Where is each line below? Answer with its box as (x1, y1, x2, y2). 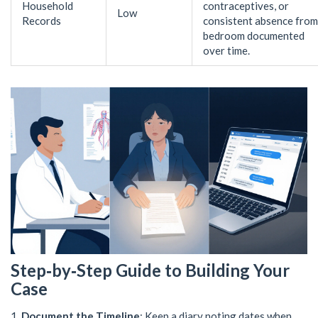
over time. (203, 43, 250, 57)
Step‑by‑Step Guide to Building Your (11, 259, 290, 280)
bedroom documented (203, 28, 305, 42)
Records (22, 13, 61, 27)
